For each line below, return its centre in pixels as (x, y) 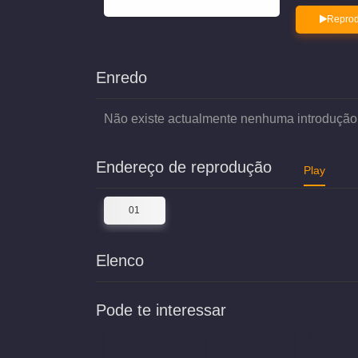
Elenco (120, 261)
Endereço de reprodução (184, 167)
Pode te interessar (161, 310)
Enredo (121, 78)
